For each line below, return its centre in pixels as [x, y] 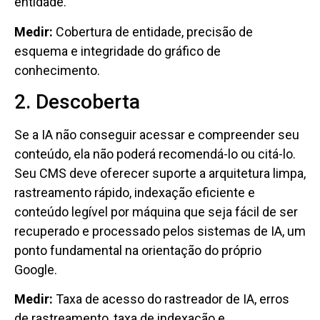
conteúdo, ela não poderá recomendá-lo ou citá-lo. [155, 154]
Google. [36, 270]
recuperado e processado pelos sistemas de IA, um [160, 231]
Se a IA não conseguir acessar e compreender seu [157, 135]
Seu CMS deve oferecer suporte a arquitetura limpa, [160, 174]
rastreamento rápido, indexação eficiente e [135, 193]
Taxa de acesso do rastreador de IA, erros [171, 299]
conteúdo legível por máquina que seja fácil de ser [156, 212]
